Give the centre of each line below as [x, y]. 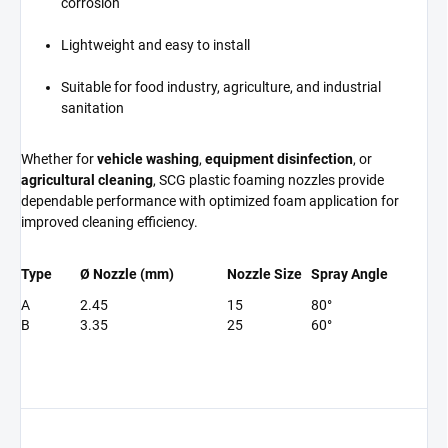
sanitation [92, 108]
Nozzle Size [264, 274]
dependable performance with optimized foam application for [210, 201]
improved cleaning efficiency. [109, 222]
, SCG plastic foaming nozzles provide [268, 180]
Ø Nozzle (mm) [127, 274]
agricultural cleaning [87, 180]
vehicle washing [148, 159]
